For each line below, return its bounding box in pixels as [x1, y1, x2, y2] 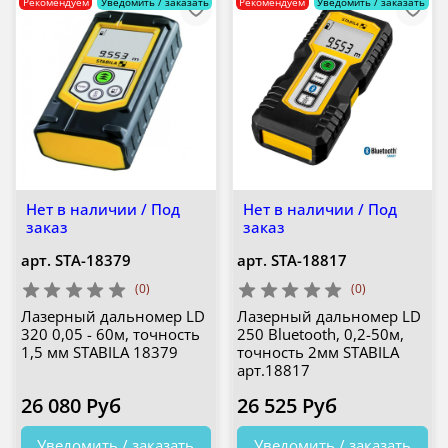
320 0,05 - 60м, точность [20, 324, 200, 345]
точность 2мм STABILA [237, 342, 399, 363]
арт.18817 [237, 360, 310, 381]
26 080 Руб [20, 392, 121, 420]
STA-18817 [271, 249, 347, 270]
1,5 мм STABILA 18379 [20, 342, 178, 363]
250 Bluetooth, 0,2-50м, [237, 324, 404, 345]
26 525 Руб [237, 392, 337, 420]
